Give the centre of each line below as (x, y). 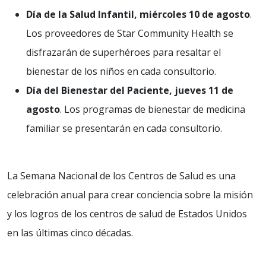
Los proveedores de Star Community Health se (130, 33)
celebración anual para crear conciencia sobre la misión (130, 195)
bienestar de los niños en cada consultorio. (121, 71)
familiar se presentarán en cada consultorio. (124, 128)
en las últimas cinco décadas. (70, 233)
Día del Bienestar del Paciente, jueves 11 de (130, 90)
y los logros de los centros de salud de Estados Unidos (127, 214)
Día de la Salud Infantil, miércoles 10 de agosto (138, 14)
